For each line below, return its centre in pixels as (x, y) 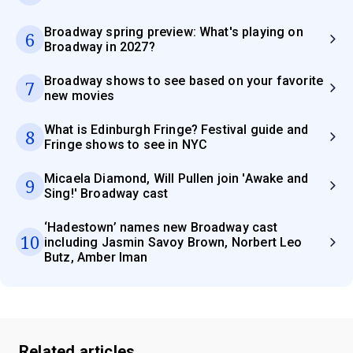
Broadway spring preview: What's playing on (174, 32)
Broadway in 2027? (100, 46)
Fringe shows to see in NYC (126, 144)
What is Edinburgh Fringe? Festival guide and (176, 129)
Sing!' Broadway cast (106, 193)
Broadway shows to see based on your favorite (184, 80)
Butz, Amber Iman (96, 257)
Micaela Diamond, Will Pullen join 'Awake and (176, 178)
